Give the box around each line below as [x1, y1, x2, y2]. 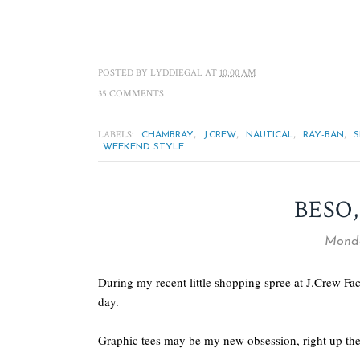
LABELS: [98, 129, 137, 141]
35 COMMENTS [98, 88, 164, 100]
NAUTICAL [246, 130, 293, 140]
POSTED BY [98, 67, 150, 79]
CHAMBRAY [141, 130, 194, 140]
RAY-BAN [303, 130, 344, 140]
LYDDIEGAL [150, 67, 202, 79]
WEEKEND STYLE [103, 142, 184, 152]
